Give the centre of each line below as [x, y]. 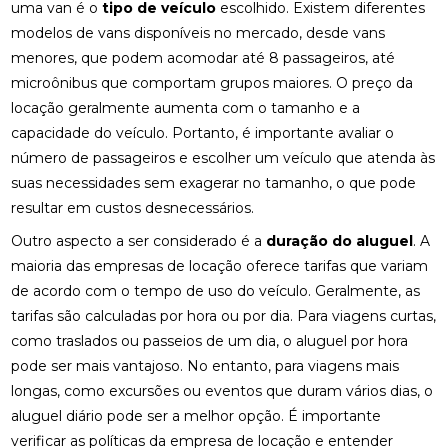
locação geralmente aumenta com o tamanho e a [186, 108]
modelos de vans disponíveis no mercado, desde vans [198, 33]
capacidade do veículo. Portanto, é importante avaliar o [203, 133]
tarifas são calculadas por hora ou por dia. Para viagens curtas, [224, 316]
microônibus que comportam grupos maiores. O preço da [212, 83]
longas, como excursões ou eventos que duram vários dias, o [222, 391]
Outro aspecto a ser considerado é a [139, 241]
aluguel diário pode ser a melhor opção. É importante [196, 416]
